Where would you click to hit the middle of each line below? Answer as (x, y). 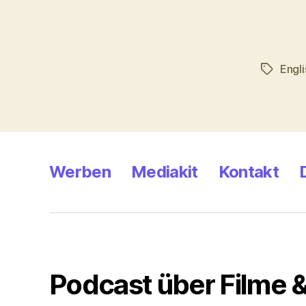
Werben (80, 171)
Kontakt (249, 171)
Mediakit (165, 171)
